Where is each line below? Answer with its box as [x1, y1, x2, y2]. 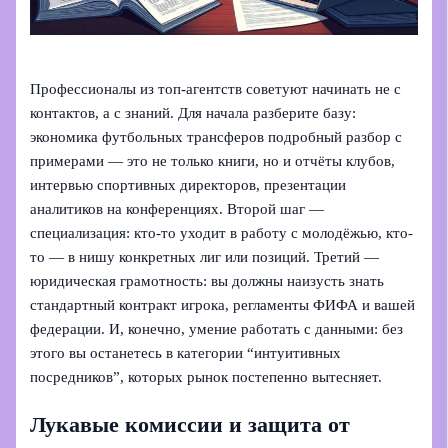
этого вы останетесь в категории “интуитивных [30, 344, 342, 361]
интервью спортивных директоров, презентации [30, 176, 347, 193]
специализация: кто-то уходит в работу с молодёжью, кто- [30, 224, 414, 241]
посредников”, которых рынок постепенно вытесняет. [30, 368, 383, 385]
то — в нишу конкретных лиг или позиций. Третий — [30, 248, 380, 265]
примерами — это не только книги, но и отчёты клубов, [30, 152, 396, 169]
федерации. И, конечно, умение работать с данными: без [30, 320, 404, 337]
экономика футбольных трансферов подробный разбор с [30, 128, 403, 145]
